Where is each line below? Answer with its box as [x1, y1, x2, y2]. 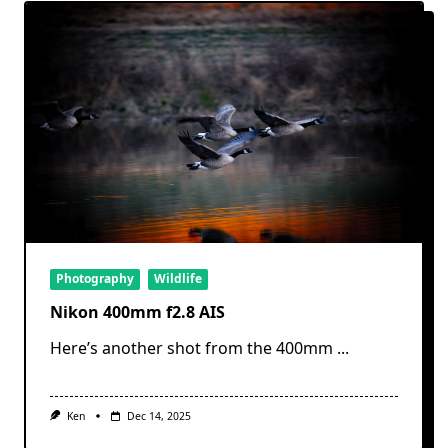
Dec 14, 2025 [126, 408, 191, 423]
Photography [56, 270, 134, 288]
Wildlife [154, 270, 202, 288]
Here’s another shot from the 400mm [50, 336, 333, 359]
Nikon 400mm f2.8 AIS [50, 300, 225, 323]
